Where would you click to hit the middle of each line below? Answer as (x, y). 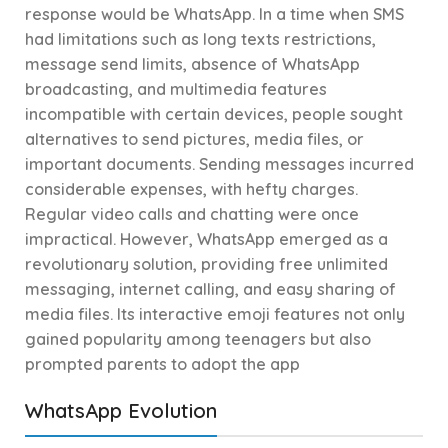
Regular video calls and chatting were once (192, 214)
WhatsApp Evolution (121, 411)
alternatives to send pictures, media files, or (194, 139)
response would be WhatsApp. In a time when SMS (214, 14)
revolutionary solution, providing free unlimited (206, 264)
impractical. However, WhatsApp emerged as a (206, 239)
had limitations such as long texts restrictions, (200, 39)
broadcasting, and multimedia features (176, 89)
